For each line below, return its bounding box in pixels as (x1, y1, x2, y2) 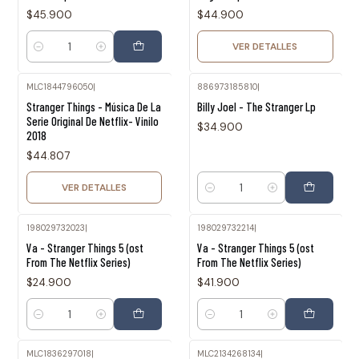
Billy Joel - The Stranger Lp (197, 99, 316, 115)
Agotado (41, 93, 73, 104)
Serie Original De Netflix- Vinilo (26, 114, 159, 129)
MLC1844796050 (26, 82, 93, 93)
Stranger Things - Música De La (26, 99, 161, 115)
